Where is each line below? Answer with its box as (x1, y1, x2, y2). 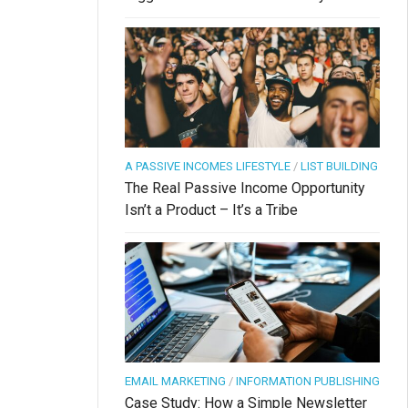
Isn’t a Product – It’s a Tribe (125, 200, 298, 219)
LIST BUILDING (301, 158, 378, 173)
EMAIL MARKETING (125, 373, 226, 388)
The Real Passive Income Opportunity (125, 178, 365, 197)
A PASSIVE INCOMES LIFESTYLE (125, 158, 291, 173)
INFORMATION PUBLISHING (236, 373, 380, 388)
